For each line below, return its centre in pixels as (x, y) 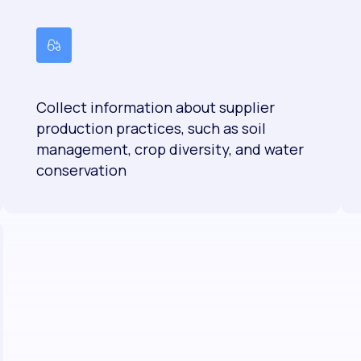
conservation (81, 170)
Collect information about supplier (155, 108)
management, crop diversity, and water (170, 149)
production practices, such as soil (151, 129)
